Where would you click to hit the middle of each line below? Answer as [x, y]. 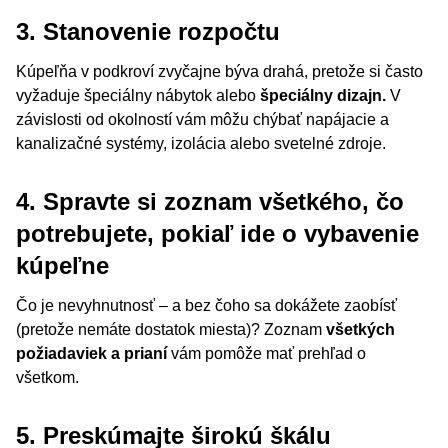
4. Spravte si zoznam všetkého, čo [210, 201]
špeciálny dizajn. [323, 95]
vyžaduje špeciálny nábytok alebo [138, 95]
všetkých [360, 329]
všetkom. [47, 377]
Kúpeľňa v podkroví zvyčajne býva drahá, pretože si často [219, 71]
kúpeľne [62, 265]
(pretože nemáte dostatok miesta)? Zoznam [171, 329]
